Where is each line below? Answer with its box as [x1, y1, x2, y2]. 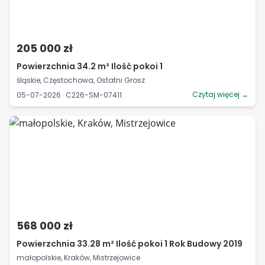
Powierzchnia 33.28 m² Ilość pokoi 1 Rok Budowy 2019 [17, 238, 243, 250]
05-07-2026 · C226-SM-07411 [17, 89, 122, 100]
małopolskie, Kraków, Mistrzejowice [17, 253, 140, 263]
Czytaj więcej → [192, 89, 248, 99]
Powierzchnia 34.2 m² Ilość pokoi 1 [17, 60, 163, 72]
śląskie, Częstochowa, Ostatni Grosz [17, 75, 145, 85]
